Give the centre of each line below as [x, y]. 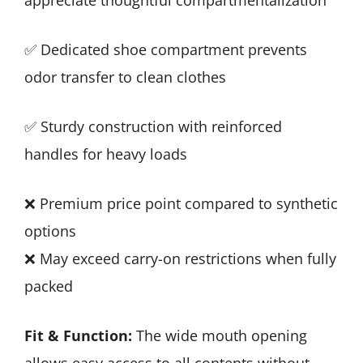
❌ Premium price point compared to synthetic [181, 203]
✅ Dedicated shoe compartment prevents [166, 49]
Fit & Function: [78, 335]
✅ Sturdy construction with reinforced [153, 126]
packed [49, 286]
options [50, 231]
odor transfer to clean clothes [125, 77]
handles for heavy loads [106, 154]
